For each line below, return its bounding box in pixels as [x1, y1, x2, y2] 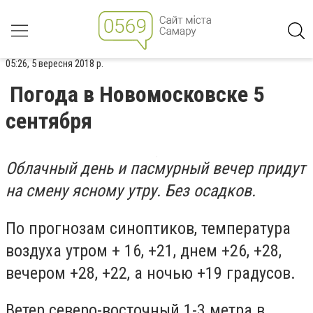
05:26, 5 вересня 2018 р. [6, 57, 103, 70]
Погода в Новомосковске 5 [10, 81, 264, 108]
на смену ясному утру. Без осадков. [6, 181, 256, 201]
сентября [6, 108, 92, 134]
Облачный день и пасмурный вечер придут [6, 159, 305, 178]
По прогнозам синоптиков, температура [6, 218, 291, 238]
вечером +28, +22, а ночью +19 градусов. [6, 263, 296, 283]
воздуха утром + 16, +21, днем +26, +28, [6, 240, 282, 261]
